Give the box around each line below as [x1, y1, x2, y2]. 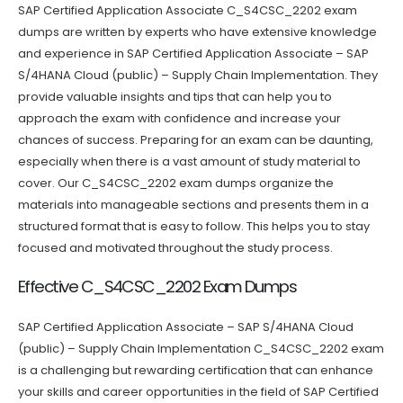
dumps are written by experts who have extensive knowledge [18, 22, 377, 40]
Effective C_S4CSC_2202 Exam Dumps [18, 275, 297, 299]
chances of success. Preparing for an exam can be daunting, [18, 130, 373, 148]
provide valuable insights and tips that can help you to [18, 87, 332, 105]
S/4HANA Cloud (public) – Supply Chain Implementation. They [18, 66, 378, 84]
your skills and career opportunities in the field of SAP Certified [18, 383, 379, 401]
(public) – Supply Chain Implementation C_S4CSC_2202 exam [18, 340, 384, 358]
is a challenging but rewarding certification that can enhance [18, 362, 373, 380]
